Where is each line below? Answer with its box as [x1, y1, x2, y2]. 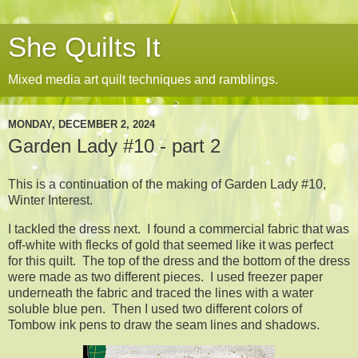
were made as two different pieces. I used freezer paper [8, 269, 323, 284]
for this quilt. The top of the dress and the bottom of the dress [8, 253, 350, 268]
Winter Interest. [8, 193, 93, 207]
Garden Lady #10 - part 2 [8, 135, 221, 157]
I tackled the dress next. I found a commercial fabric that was [8, 221, 349, 236]
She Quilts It [8, 32, 161, 62]
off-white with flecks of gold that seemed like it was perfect [8, 237, 333, 252]
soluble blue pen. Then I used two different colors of [8, 301, 302, 316]
